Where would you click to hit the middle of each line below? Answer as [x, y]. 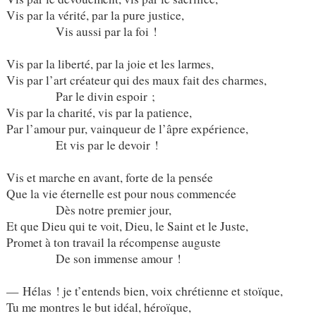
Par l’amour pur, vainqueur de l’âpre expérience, [127, 128]
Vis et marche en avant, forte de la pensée [109, 177]
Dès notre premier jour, [89, 209]
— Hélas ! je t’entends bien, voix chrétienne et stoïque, [144, 291]
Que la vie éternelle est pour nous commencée [121, 193]
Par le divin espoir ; [80, 96]
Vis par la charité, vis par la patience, [99, 112]
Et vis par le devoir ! [82, 145]
